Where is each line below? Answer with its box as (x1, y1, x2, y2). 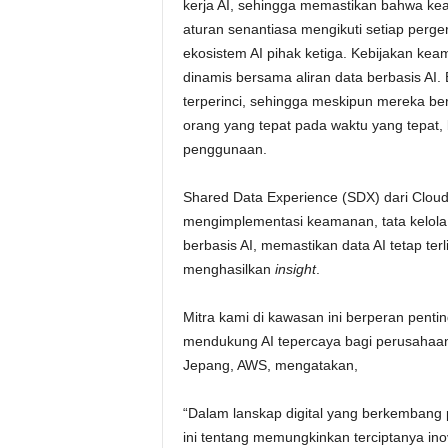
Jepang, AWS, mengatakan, (182, 357, 358, 373)
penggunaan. (182, 141, 267, 157)
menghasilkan (182, 261, 275, 277)
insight (274, 261, 316, 277)
